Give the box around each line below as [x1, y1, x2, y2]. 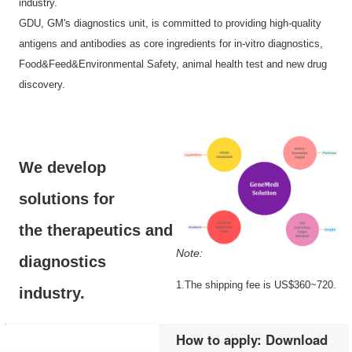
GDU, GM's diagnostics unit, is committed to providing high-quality [19, 17, 322, 29]
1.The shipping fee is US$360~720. [176, 278, 336, 291]
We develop [19, 159, 107, 176]
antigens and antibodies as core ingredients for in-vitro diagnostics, [19, 38, 324, 49]
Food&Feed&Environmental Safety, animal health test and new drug [19, 58, 328, 70]
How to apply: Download [176, 329, 328, 349]
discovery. [19, 79, 66, 90]
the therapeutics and [19, 222, 174, 239]
